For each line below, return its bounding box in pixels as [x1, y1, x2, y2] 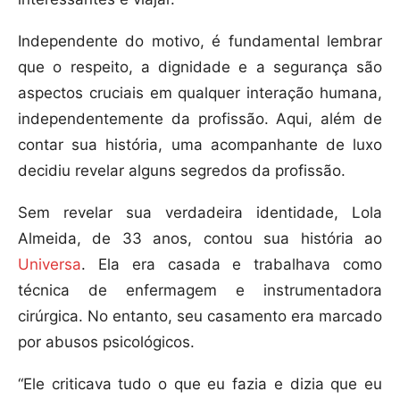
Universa [18, 255, 81, 274]
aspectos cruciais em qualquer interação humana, [18, 84, 382, 103]
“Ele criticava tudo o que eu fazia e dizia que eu [18, 375, 382, 394]
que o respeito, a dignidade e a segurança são [18, 58, 382, 77]
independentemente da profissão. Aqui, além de [18, 110, 382, 129]
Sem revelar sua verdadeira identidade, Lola [18, 204, 382, 222]
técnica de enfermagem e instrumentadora [18, 281, 382, 300]
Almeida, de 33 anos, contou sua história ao [18, 229, 382, 248]
